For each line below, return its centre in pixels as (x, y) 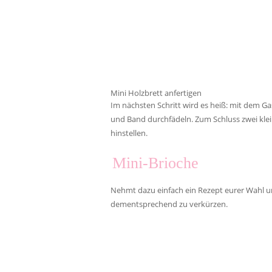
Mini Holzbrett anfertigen (156, 93)
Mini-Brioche (155, 163)
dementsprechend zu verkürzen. (169, 204)
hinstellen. (129, 133)
